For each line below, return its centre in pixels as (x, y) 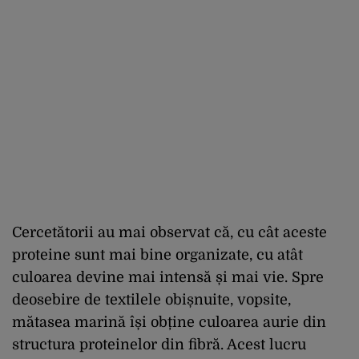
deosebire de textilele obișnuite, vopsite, (151, 300)
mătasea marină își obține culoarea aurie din (169, 323)
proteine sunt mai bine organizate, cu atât (157, 255)
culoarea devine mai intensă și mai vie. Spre (168, 278)
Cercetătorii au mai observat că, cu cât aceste (169, 233)
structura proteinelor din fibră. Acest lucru (159, 345)
